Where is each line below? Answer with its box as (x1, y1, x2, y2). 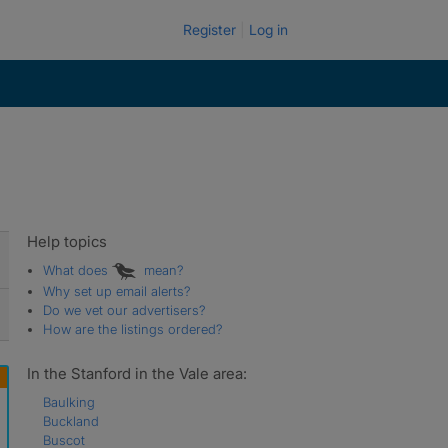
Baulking (42, 393, 95, 410)
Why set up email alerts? (42, 282, 191, 299)
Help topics (26, 232, 107, 251)
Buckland (42, 412, 99, 429)
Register (183, 21, 236, 38)
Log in (249, 21, 288, 38)
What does (42, 262, 112, 278)
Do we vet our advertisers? (42, 301, 206, 318)
